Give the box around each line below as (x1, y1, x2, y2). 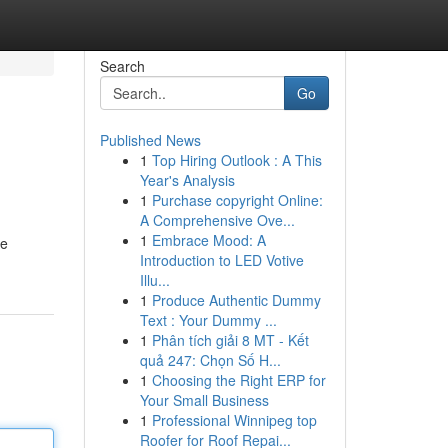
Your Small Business (139, 390, 269, 410)
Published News (99, 130, 201, 150)
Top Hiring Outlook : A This (151, 150, 322, 170)
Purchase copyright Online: (151, 190, 323, 210)
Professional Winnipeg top (151, 410, 317, 430)
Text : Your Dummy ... (139, 310, 277, 330)
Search (99, 56, 145, 76)
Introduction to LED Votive (139, 250, 304, 270)
